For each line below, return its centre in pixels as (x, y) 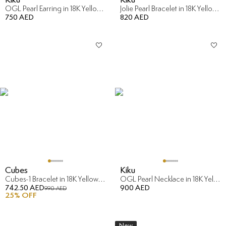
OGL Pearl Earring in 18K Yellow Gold (100, 9)
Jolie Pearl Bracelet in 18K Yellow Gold (216, 9)
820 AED (134, 17)
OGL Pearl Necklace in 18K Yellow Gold (217, 179)
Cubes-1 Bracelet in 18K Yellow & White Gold (102, 179)
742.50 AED (25, 188)
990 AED (55, 188)
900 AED (135, 188)
